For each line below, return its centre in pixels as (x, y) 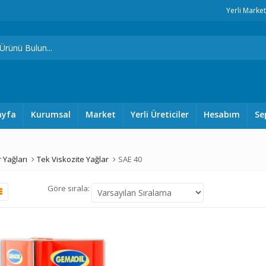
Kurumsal (50, 114)
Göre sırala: (70, 188)
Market (100, 114)
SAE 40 (130, 159)
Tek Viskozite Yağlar (73, 159)
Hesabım (221, 114)
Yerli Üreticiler (159, 114)
